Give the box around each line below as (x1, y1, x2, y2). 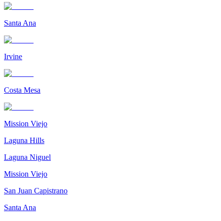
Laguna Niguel (4, 152, 51, 161)
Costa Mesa (4, 85, 40, 94)
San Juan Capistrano (4, 186, 68, 195)
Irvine (4, 52, 22, 61)
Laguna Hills (4, 136, 44, 145)
